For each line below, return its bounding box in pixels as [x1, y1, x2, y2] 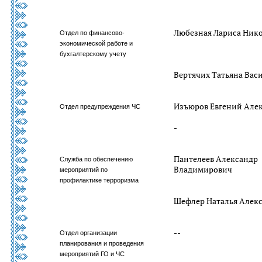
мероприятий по [60, 166, 108, 173]
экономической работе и [60, 40, 133, 47]
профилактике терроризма [60, 177, 139, 184]
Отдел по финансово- [60, 29, 125, 36]
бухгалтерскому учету [60, 50, 127, 57]
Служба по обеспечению [60, 156, 133, 163]
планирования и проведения [60, 240, 144, 247]
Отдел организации [60, 229, 118, 236]
